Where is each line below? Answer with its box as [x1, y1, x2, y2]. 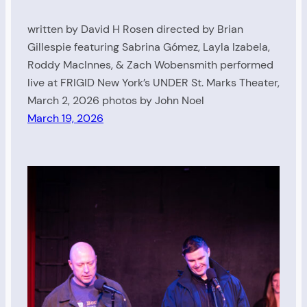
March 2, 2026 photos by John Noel [27, 93, 204, 108]
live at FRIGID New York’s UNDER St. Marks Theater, [27, 75, 280, 90]
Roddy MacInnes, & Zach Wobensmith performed [27, 57, 273, 72]
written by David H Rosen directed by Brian [27, 21, 243, 36]
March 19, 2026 [27, 110, 103, 125]
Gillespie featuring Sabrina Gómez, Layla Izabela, [27, 39, 270, 54]
